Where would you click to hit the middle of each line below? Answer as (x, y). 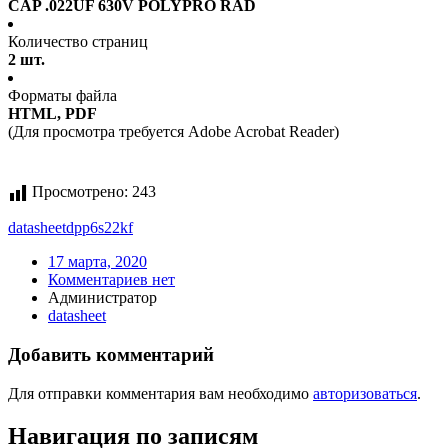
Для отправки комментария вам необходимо (160, 393)
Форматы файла (62, 96)
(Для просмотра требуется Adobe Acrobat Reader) (173, 132)
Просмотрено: (80, 192)
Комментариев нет (111, 280)
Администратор (102, 298)
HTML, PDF (52, 114)
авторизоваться (365, 393)
